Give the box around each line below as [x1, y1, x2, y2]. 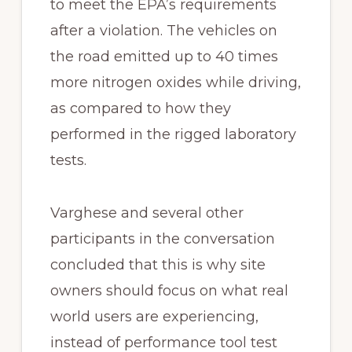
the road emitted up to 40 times [49, 47, 278, 65]
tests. [49, 151, 86, 169]
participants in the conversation [49, 229, 275, 247]
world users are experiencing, [49, 307, 258, 325]
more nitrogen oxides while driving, [49, 73, 301, 91]
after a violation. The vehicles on [49, 21, 277, 39]
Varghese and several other [49, 203, 244, 222]
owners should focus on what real [49, 281, 288, 299]
